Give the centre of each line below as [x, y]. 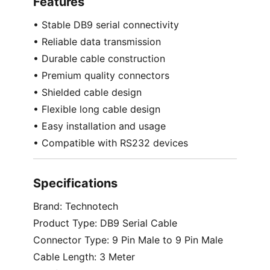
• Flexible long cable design [96, 109]
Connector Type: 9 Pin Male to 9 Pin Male [128, 240]
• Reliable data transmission [97, 42]
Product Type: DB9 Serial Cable [105, 223]
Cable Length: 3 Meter [84, 257]
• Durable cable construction [99, 59]
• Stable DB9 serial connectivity [106, 25]
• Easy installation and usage [99, 126]
